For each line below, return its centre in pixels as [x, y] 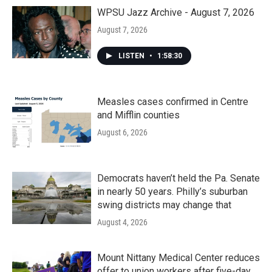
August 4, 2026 [122, 222]
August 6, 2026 [122, 132]
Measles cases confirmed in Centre [173, 102]
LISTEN [132, 56]
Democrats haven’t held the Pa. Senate [178, 178]
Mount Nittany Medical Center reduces [178, 258]
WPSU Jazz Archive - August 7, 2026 [176, 12]
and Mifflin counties [138, 115]
